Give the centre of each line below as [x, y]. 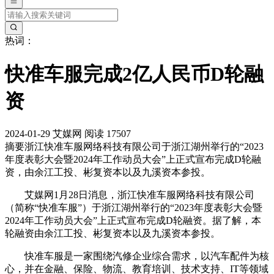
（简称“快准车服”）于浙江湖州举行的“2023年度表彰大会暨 [134, 208]
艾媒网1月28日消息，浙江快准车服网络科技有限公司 [130, 195]
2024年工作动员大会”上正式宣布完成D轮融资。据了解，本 [133, 221]
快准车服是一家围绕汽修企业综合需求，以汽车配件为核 [137, 256]
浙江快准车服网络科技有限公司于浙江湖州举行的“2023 [144, 147]
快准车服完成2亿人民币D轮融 [134, 74]
